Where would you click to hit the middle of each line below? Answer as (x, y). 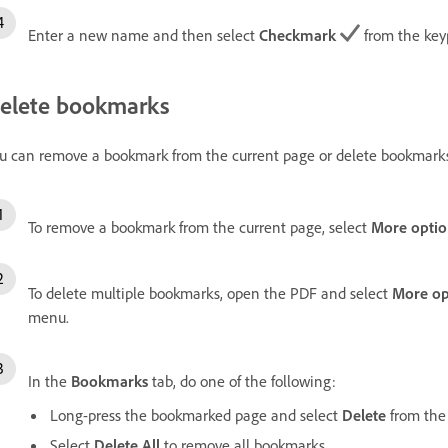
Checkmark (297, 34)
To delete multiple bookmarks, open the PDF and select (210, 292)
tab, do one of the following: (242, 380)
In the (49, 380)
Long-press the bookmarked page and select (196, 414)
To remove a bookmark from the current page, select (199, 226)
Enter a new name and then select (143, 34)
